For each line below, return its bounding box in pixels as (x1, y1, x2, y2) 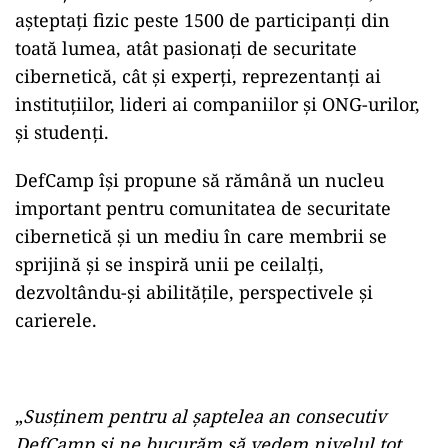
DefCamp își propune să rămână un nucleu (15, 168, 384, 192)
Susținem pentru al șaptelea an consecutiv (23, 404, 386, 428)
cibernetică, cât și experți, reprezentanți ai (15, 64, 381, 88)
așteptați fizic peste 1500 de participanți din (15, 8, 390, 32)
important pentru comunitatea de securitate (15, 196, 391, 220)
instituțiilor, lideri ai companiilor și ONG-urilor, (15, 92, 420, 116)
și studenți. (15, 120, 109, 144)
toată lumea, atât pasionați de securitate (15, 36, 357, 60)
